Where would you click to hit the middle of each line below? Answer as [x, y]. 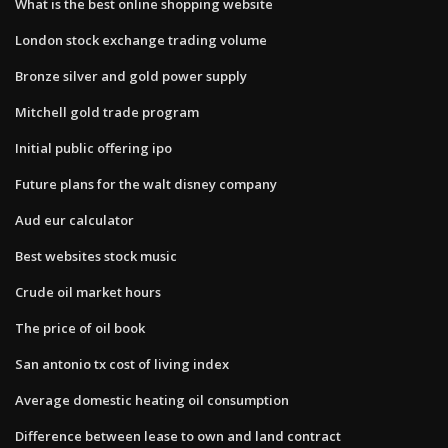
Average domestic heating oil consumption [152, 399]
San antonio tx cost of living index [122, 363]
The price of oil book [80, 327]
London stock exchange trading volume [141, 39]
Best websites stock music [96, 255]
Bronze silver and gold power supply [131, 75]
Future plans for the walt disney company [146, 183]
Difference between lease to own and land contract [178, 435]
